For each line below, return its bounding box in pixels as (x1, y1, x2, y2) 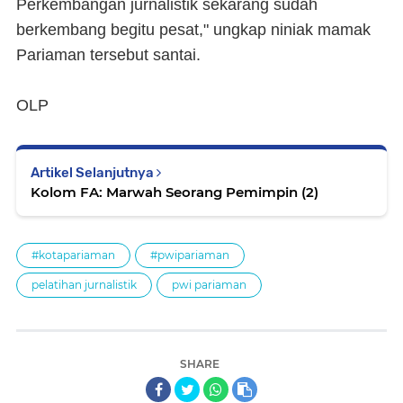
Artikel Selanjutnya (31, 165, 157, 181)
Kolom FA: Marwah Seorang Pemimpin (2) (31, 184, 318, 201)
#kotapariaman (31, 248, 115, 262)
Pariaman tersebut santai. (16, 46, 201, 64)
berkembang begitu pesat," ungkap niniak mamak (16, 21, 371, 39)
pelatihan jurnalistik (31, 278, 137, 291)
